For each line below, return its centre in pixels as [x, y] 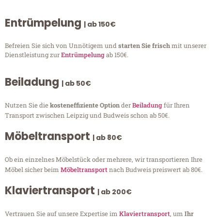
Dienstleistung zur [33, 54]
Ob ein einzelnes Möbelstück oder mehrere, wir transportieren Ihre [104, 160]
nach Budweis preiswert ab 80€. [155, 170]
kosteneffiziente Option [85, 105]
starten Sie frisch [145, 45]
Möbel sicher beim [33, 170]
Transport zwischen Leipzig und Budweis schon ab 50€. [87, 116]
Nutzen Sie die [27, 105]
